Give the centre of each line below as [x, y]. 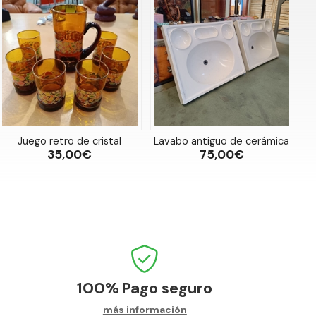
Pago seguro [168, 288]
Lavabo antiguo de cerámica [222, 141]
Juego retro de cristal [70, 141]
